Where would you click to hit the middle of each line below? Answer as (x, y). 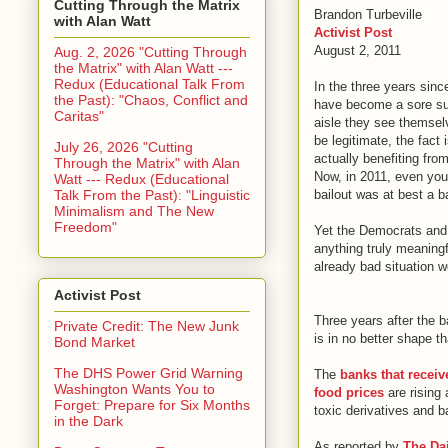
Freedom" (85, 226)
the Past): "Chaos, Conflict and (151, 99)
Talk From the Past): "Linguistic (152, 194)
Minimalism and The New (134, 210)
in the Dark (88, 420)
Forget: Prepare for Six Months (152, 404)
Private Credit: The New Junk (146, 325)
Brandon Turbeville (368, 14)
